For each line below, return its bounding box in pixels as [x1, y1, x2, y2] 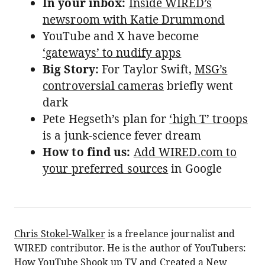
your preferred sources [43, 161, 169, 176]
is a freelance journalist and [105, 227, 235, 240]
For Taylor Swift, [99, 62, 195, 77]
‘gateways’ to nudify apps [43, 45, 182, 60]
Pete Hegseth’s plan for [43, 111, 170, 127]
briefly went [164, 78, 234, 93]
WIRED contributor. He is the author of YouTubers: [14, 241, 247, 254]
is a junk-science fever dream [43, 128, 201, 143]
